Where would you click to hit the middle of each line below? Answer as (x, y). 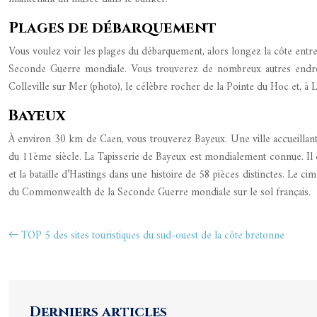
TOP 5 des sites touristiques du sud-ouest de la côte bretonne (153, 236)
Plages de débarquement (113, 28)
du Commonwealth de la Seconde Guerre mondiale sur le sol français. (160, 193)
